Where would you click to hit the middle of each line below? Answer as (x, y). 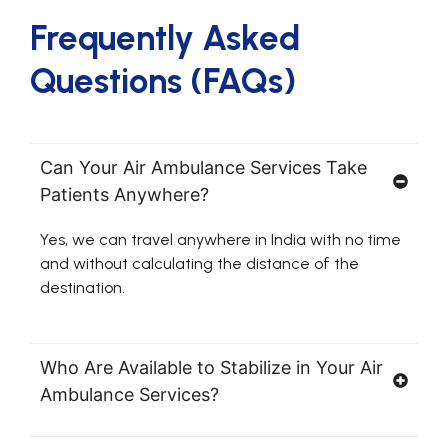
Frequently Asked (165, 38)
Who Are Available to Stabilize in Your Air (211, 367)
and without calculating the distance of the (199, 264)
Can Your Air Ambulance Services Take (203, 168)
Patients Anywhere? (124, 195)
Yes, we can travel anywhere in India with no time (220, 240)
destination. (82, 288)
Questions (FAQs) (163, 81)
